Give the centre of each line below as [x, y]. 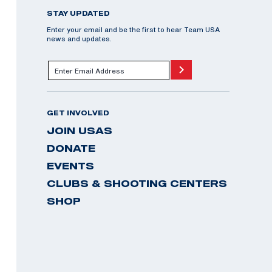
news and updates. [79, 39]
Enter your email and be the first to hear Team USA [133, 29]
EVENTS [70, 166]
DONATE [71, 148]
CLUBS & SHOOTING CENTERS [137, 183]
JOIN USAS [80, 131]
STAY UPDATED [78, 13]
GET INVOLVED [78, 113]
